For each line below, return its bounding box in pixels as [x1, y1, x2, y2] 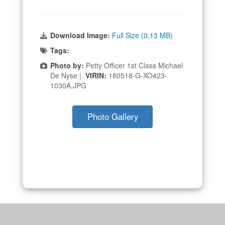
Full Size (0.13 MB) [112, 30, 173, 40]
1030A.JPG [50, 80, 86, 90]
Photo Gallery [87, 110, 138, 123]
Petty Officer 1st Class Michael [84, 60, 183, 70]
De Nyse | [50, 70, 85, 80]
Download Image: [50, 30, 112, 40]
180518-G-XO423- [108, 70, 167, 80]
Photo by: [50, 60, 84, 70]
